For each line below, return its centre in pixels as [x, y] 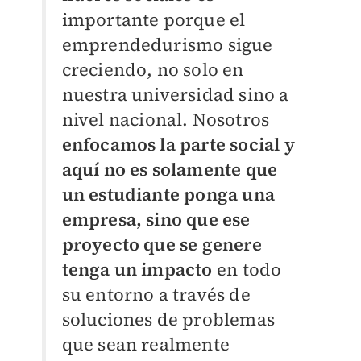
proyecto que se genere [162, 244]
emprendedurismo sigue [167, 44]
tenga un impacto [137, 269]
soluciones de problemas [168, 319]
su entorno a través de [156, 294]
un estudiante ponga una [168, 194]
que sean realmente [146, 344]
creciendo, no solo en [153, 69]
